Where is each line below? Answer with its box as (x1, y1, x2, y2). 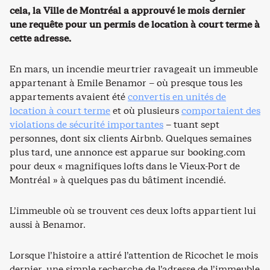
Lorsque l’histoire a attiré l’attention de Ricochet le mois (10, 248, 258, 262)
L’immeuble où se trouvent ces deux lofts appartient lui (10, 204, 256, 217)
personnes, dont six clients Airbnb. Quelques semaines (10, 131, 251, 145)
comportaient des (181, 104, 260, 117)
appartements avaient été (10, 90, 128, 103)
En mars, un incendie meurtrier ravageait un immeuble (10, 62, 258, 75)
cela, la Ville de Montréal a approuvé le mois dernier (10, 4, 245, 17)
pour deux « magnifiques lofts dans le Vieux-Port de (10, 159, 240, 172)
